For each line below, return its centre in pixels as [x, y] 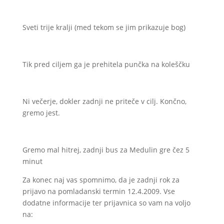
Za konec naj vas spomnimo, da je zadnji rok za [101, 180]
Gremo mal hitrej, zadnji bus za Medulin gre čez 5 [106, 150]
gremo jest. [41, 113]
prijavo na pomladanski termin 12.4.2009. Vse [98, 191]
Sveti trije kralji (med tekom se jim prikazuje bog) [104, 27]
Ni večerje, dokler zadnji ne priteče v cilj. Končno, [104, 101]
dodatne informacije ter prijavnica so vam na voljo [106, 203]
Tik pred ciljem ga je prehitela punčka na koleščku [106, 64]
